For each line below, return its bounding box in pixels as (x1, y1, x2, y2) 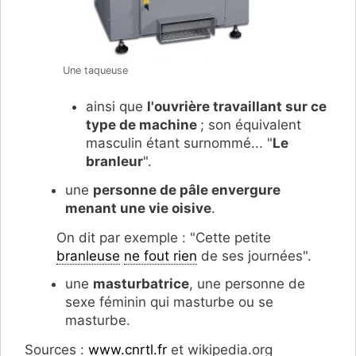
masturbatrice (93, 275, 189, 292)
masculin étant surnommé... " (85, 134, 273, 151)
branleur (85, 153, 143, 169)
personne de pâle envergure (93, 182, 281, 199)
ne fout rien (124, 248, 197, 265)
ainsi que (85, 98, 147, 114)
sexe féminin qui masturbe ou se (65, 293, 273, 310)
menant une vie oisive (65, 200, 211, 217)
